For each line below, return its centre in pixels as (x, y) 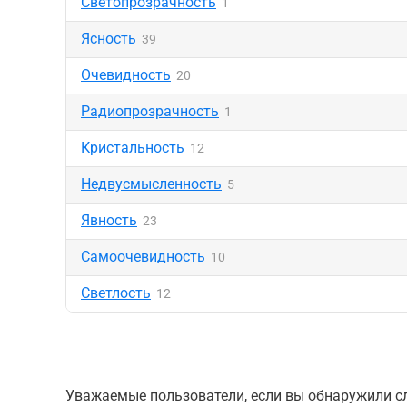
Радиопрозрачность (150, 111)
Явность (109, 220)
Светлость (116, 293)
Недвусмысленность (151, 184)
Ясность (109, 39)
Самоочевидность (143, 257)
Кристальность (133, 148)
